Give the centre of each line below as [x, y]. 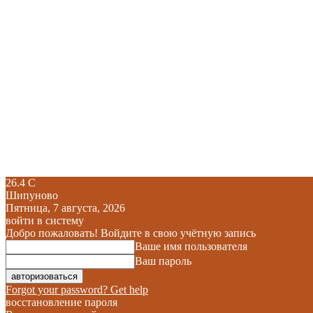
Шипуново [32, 195]
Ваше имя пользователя [191, 246]
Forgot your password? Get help [77, 290]
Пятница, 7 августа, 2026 [65, 208]
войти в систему [45, 220]
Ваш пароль [163, 261]
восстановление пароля [61, 302]
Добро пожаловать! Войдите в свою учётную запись [131, 233]
